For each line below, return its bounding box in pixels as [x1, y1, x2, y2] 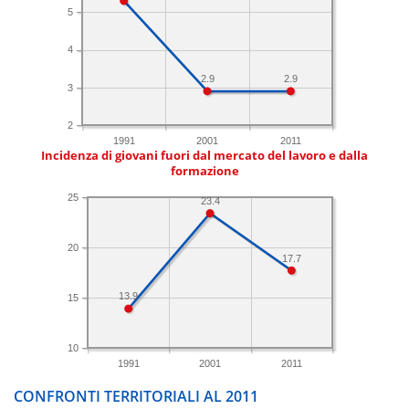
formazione [170, 163, 239, 180]
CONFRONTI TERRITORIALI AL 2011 [14, 386, 258, 407]
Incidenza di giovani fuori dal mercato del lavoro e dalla [41, 148, 368, 164]
